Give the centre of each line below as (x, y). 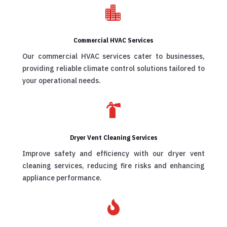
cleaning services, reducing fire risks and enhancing (113, 166)
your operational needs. (62, 81)
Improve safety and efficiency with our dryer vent (113, 154)
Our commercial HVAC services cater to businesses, (113, 56)
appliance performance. (62, 178)
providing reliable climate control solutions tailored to (113, 69)
